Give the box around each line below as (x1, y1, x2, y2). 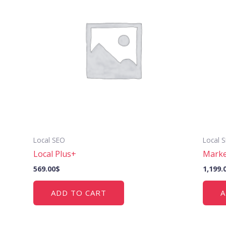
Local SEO (33, 135, 66, 145)
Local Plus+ (33, 148, 77, 159)
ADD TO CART (51, 188, 107, 198)
